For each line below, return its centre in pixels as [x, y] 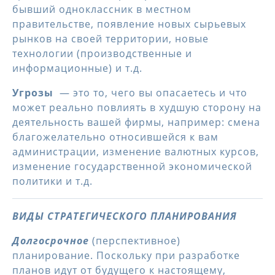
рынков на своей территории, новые [110, 39]
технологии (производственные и [102, 53]
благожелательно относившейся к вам [115, 137]
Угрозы [34, 93]
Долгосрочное [52, 241]
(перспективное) [136, 241]
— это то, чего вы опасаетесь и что [152, 93]
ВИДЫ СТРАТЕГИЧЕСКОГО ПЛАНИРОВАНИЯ [125, 216]
